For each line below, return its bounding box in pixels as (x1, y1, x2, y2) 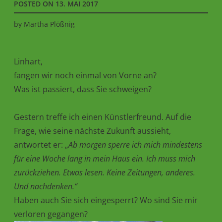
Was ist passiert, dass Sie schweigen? (14, 83, 152, 95)
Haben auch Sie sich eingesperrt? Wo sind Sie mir (14, 194, 198, 206)
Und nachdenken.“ (14, 180, 77, 192)
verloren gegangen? (14, 208, 88, 220)
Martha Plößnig (24, 19, 75, 29)
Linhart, (14, 55, 43, 67)
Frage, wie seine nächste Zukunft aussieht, (14, 125, 171, 136)
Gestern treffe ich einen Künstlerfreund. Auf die (14, 111, 191, 122)
